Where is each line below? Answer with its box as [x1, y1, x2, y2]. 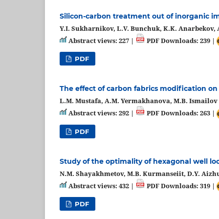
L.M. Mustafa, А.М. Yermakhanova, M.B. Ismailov [60, 96, 218, 106]
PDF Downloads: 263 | [145, 109, 217, 118]
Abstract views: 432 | [67, 181, 135, 190]
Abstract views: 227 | [67, 36, 135, 45]
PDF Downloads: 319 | [145, 181, 217, 190]
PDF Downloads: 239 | [145, 36, 217, 45]
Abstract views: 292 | [67, 109, 135, 118]
